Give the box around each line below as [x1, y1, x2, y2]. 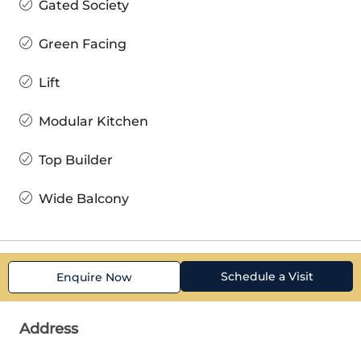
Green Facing [39, 35, 127, 52]
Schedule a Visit [220, 268, 313, 284]
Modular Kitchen [39, 113, 148, 129]
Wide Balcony [39, 190, 129, 206]
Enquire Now [56, 269, 132, 284]
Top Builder [39, 151, 113, 168]
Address [19, 319, 78, 338]
